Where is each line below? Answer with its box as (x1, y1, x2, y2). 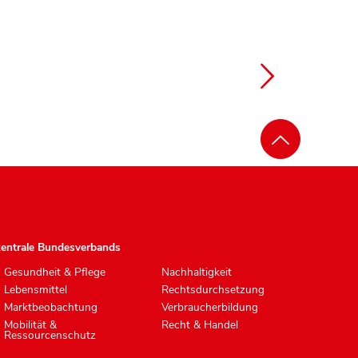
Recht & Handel (161, 316, 238, 332)
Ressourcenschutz (3, 327, 96, 343)
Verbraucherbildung (161, 299, 258, 315)
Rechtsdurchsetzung (161, 281, 265, 297)
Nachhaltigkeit (161, 264, 232, 280)
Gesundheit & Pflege (3, 264, 105, 280)
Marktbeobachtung (3, 299, 97, 315)
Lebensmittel (3, 281, 67, 297)
